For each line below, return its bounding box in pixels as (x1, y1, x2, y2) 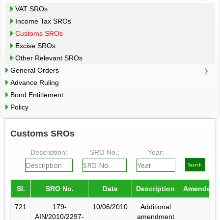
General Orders (10, 66, 59, 74)
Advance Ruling (10, 78, 59, 86)
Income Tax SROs (15, 17, 71, 25)
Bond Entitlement (10, 90, 63, 99)
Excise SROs (15, 41, 55, 50)
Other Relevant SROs (15, 54, 82, 62)
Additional (140, 202, 171, 211)
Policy (10, 103, 28, 111)
